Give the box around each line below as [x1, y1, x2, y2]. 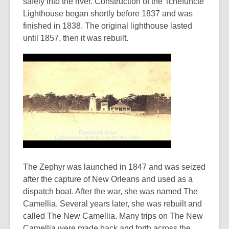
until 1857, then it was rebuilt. [23, 34, 128, 42]
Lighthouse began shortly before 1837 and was [23, 9, 193, 18]
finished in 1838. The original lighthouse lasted [23, 21, 192, 30]
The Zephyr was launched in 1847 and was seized [23, 163, 205, 171]
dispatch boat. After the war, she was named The [23, 187, 198, 196]
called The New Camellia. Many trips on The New [23, 212, 203, 220]
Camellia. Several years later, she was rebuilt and [23, 199, 202, 208]
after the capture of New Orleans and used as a [23, 175, 193, 184]
